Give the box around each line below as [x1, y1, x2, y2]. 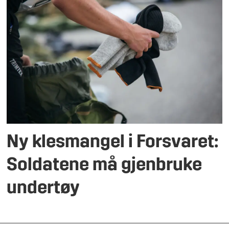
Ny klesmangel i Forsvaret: [7, 134, 219, 152]
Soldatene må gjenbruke [7, 157, 202, 175]
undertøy [7, 180, 80, 198]
